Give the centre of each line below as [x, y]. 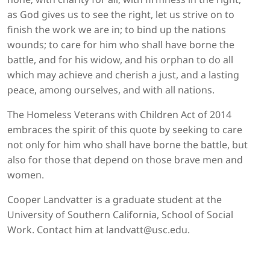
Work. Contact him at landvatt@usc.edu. [99, 230]
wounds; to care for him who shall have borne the [121, 45]
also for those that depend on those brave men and [125, 160]
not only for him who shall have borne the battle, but [127, 145]
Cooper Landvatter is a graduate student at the [115, 200]
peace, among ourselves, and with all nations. [111, 90]
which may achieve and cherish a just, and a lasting [123, 75]
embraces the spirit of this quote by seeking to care [125, 130]
